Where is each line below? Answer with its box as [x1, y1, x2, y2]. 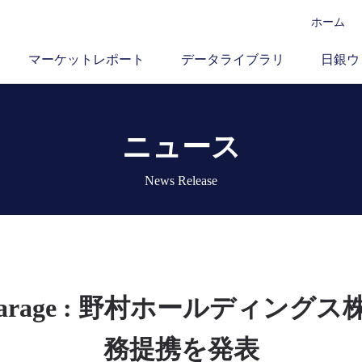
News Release [145, 174, 217, 187]
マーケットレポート [28, 53, 145, 66]
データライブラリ [181, 53, 284, 66]
